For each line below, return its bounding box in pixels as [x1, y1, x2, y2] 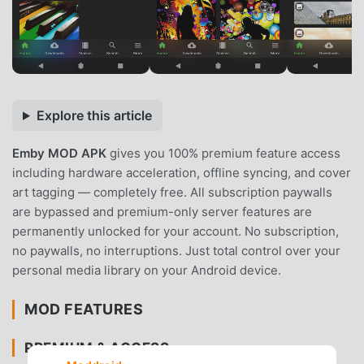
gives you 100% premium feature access [106, 145, 340, 161]
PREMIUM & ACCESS [24, 339, 170, 356]
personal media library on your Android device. [12, 262, 281, 278]
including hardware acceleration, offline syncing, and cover [12, 164, 351, 180]
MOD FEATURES [24, 300, 144, 318]
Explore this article [36, 106, 152, 123]
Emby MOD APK [12, 145, 106, 161]
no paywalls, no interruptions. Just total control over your [12, 242, 340, 258]
